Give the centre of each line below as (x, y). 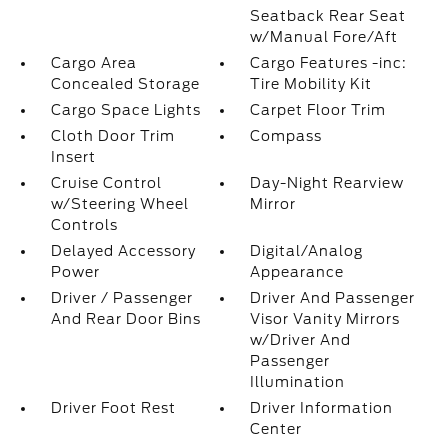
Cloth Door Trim (112, 136)
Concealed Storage (125, 84)
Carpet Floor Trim (318, 110)
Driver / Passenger (121, 298)
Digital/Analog (307, 251)
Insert (73, 157)
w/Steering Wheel (119, 204)
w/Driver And (301, 340)
